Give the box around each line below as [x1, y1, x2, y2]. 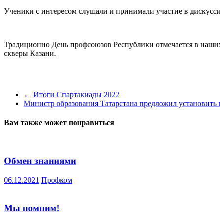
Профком [41, 175, 72, 184]
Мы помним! [4, 202, 59, 213]
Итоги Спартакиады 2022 [31, 90, 119, 99]
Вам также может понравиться [4, 118, 114, 127]
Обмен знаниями [4, 156, 76, 166]
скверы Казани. [4, 49, 56, 57]
